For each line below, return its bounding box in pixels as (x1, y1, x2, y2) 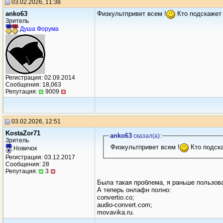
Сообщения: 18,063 (5, 81, 61, 88)
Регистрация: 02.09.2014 (5, 74, 75, 81)
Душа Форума (20, 25, 59, 33)
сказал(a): (131, 132, 161, 139)
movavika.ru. (97, 208, 134, 216)
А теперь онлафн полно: (97, 186, 171, 194)
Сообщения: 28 (5, 161, 49, 168)
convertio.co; (97, 193, 134, 201)
